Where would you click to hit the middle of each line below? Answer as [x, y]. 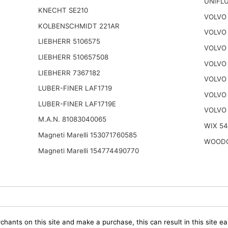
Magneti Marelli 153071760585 [87, 135]
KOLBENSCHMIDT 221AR [79, 26]
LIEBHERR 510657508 [73, 57]
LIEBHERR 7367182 [69, 73]
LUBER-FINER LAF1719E [77, 104]
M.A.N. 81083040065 [72, 119]
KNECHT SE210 [63, 10]
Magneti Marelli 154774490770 [88, 150]
